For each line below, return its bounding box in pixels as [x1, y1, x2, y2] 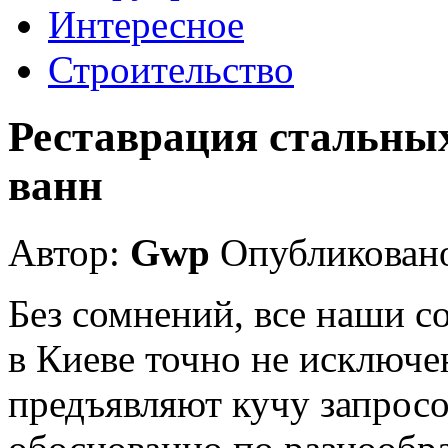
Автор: [8, 230, 130, 274]
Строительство [48, 48, 294, 91]
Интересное [48, 3, 244, 46]
